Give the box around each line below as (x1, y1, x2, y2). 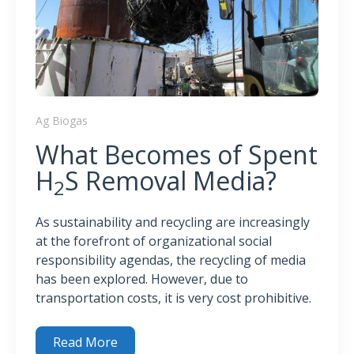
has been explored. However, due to (36, 269, 248, 288)
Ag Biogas (36, 112, 88, 128)
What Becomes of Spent (36, 137, 318, 171)
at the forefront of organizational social (36, 232, 272, 250)
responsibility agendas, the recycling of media (36, 250, 306, 269)
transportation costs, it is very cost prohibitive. (36, 288, 311, 307)
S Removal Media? (65, 163, 277, 198)
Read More (53, 333, 118, 351)
